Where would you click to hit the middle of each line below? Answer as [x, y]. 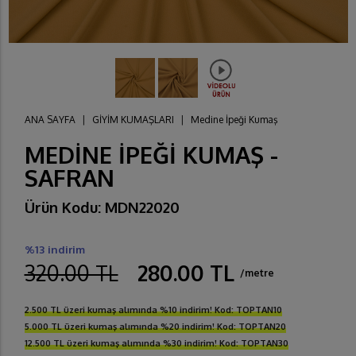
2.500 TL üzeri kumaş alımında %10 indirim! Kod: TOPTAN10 [153, 310]
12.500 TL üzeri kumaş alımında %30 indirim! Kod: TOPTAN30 [156, 344]
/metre [257, 273]
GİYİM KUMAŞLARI [133, 120]
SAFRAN [69, 178]
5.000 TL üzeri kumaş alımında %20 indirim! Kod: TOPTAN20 [155, 327]
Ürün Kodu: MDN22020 [102, 207]
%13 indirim [54, 250]
